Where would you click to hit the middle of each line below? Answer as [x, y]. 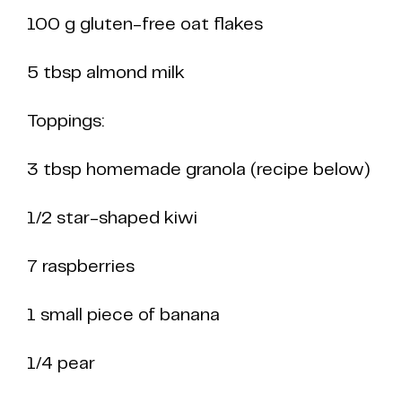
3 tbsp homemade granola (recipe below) [198, 170]
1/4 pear [61, 364]
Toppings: [66, 122]
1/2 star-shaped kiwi [112, 218]
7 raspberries [81, 267]
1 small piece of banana [123, 315]
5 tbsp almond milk [106, 73]
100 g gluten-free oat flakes [145, 25]
